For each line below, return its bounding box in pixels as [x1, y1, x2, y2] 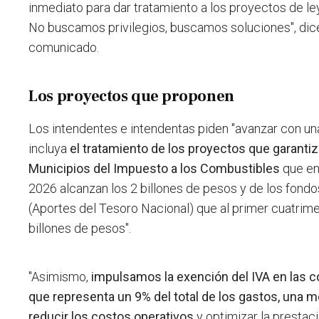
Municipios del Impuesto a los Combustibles [28, 161, 281, 177]
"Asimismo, [28, 269, 92, 285]
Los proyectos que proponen [28, 86, 234, 107]
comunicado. [28, 40, 100, 56]
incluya [28, 141, 70, 157]
